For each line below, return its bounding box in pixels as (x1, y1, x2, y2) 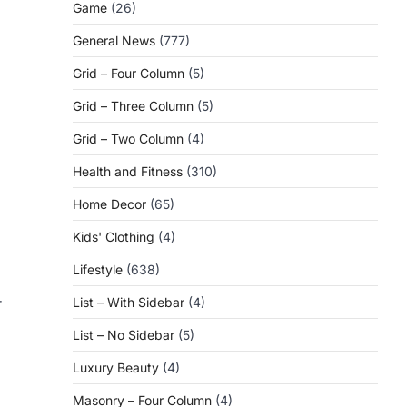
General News (73, 33, 155, 48)
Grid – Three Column (73, 98, 194, 114)
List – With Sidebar (73, 294, 184, 310)
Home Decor (73, 196, 146, 212)
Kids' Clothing (73, 229, 154, 244)
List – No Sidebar (73, 327, 174, 342)
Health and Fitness (73, 164, 183, 179)
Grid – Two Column (73, 131, 184, 146)
